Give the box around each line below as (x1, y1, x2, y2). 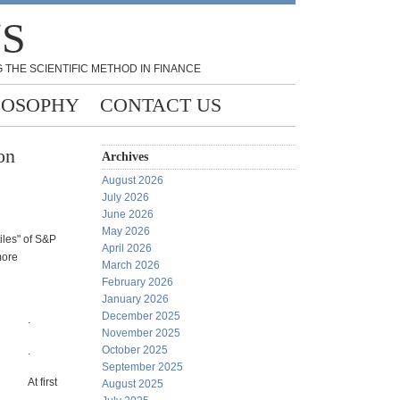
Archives (102, 150, 148, 163)
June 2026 (102, 208, 154, 221)
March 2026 (102, 259, 160, 271)
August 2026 (102, 174, 163, 187)
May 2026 (102, 225, 150, 237)
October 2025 (102, 344, 168, 356)
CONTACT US (100, 94, 221, 116)
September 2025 (102, 361, 183, 373)
